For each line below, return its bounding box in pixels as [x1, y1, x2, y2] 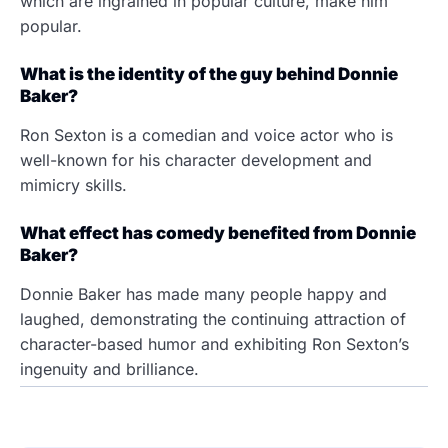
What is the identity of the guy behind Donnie [20, 64, 398, 84]
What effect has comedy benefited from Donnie [20, 223, 416, 243]
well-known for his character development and [20, 150, 372, 170]
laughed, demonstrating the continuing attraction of [20, 309, 406, 329]
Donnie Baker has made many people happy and [20, 284, 387, 304]
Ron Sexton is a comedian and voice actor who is [20, 125, 393, 145]
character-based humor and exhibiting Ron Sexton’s [20, 334, 409, 354]
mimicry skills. [20, 175, 132, 195]
